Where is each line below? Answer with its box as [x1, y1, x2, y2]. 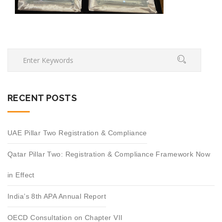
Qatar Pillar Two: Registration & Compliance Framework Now [7, 150, 210, 158]
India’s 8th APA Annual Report [7, 192, 107, 200]
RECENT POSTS [7, 93, 77, 103]
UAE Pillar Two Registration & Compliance [7, 129, 147, 137]
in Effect [7, 171, 35, 179]
